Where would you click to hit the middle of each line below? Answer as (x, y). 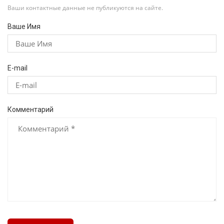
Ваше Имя (24, 27)
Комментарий (30, 110)
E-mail (17, 68)
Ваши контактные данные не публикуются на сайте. (85, 8)
